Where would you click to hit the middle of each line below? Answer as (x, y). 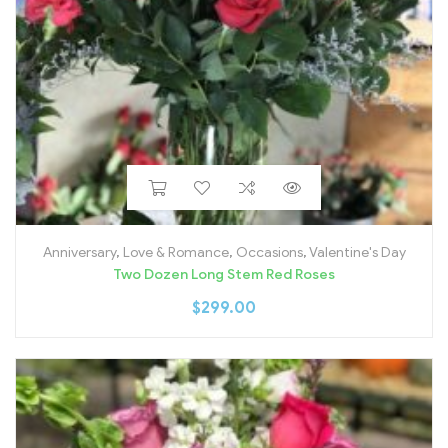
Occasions (269, 253)
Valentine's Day (357, 253)
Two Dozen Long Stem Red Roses (224, 275)
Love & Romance (175, 253)
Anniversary (79, 253)
